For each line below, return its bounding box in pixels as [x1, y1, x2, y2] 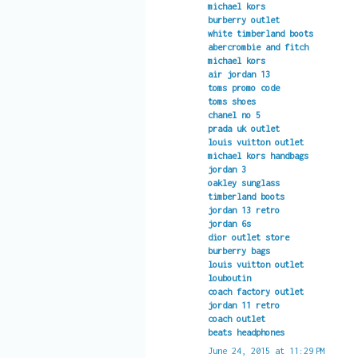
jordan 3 [207, 164, 246, 175]
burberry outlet [207, 14, 280, 26]
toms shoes [207, 96, 256, 107]
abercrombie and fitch [207, 42, 308, 53]
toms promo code [207, 82, 280, 93]
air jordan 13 [207, 69, 270, 80]
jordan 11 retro [207, 300, 280, 311]
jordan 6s [207, 218, 251, 229]
